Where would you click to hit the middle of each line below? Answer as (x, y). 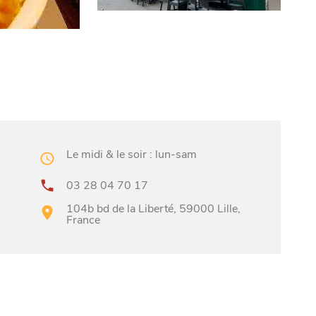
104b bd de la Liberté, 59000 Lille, (153, 208)
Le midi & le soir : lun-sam (131, 154)
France (83, 220)
